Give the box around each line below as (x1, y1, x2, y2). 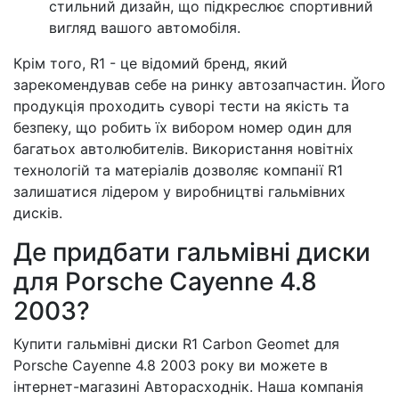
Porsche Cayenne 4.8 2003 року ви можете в (13, 356, 328, 374)
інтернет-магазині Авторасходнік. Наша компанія (13, 378, 363, 395)
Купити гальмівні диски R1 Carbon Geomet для (13, 335, 339, 353)
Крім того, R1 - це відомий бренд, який (13, 54, 288, 72)
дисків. (13, 204, 62, 222)
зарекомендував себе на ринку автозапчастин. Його (13, 76, 386, 94)
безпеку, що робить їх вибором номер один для (13, 118, 352, 136)
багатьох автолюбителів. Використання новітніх (13, 140, 354, 158)
